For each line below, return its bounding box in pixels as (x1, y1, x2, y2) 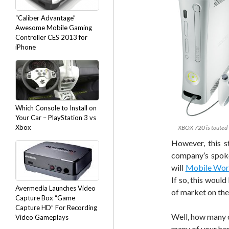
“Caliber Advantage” (15, 14, 76, 22)
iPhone (15, 43, 36, 51)
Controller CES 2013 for (15, 33, 87, 41)
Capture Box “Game (15, 194, 75, 202)
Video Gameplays (15, 213, 68, 221)
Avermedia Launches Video (15, 184, 96, 192)
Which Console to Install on (15, 104, 97, 112)
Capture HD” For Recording (15, 203, 97, 212)
